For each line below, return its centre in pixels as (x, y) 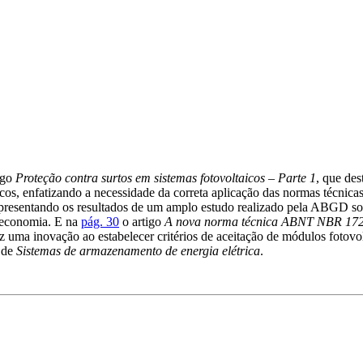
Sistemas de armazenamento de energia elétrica (138, 250)
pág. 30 (100, 221)
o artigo (142, 221)
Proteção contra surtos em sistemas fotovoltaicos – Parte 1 (166, 177)
